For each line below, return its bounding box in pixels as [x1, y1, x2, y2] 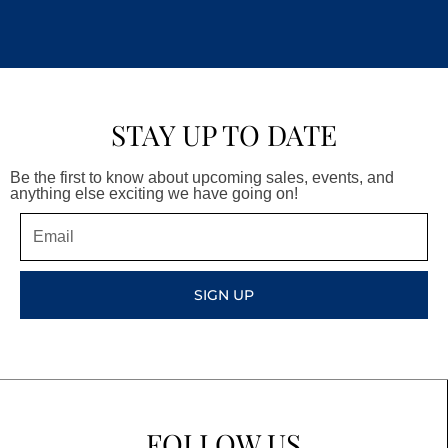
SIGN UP [194, 286, 254, 305]
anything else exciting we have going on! [10, 185, 298, 203]
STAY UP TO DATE [110, 115, 337, 153]
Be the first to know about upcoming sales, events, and [10, 169, 394, 187]
